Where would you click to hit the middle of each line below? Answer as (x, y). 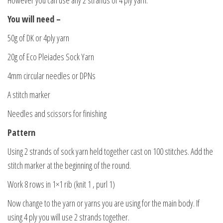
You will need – (34, 19)
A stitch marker (29, 94)
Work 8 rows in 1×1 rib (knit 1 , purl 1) (61, 184)
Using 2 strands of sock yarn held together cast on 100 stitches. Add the (110, 151)
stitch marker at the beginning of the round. (69, 165)
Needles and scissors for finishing (57, 113)
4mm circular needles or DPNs (52, 75)
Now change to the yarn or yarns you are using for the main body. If (104, 203)
